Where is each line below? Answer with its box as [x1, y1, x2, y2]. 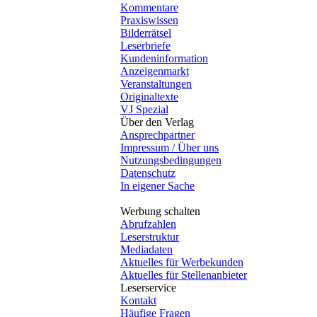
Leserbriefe [120, 39, 171, 52]
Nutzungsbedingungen [120, 154, 221, 166]
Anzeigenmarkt [120, 64, 189, 77]
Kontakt [120, 294, 156, 306]
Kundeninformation [120, 52, 208, 64]
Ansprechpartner [120, 128, 195, 141]
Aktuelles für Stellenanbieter [120, 268, 247, 281]
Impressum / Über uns [120, 141, 219, 154]
